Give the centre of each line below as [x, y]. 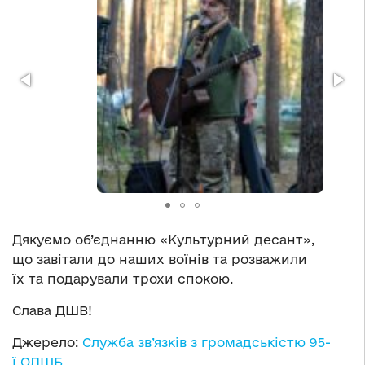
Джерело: [47, 343]
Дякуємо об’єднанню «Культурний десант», [163, 240]
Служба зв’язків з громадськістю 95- [207, 343]
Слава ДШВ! [52, 311]
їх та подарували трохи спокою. [123, 279]
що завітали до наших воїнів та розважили [160, 259]
